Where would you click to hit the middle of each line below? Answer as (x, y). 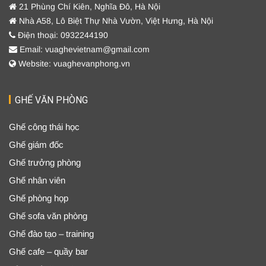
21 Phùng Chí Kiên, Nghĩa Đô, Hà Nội (88, 6)
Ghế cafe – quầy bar (48, 251)
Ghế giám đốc (36, 144)
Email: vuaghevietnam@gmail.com (83, 49)
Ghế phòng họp (39, 198)
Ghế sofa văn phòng (48, 216)
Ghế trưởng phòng (45, 162)
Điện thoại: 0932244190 (62, 35)
